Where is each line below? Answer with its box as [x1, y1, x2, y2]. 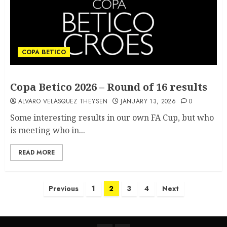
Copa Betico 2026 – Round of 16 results [10, 80, 207, 94]
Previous [48, 183, 79, 194]
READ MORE [18, 148, 55, 158]
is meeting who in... [10, 125, 85, 136]
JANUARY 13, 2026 [121, 97, 176, 106]
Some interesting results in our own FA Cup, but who [10, 112, 214, 124]
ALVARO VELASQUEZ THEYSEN [18, 97, 108, 106]
